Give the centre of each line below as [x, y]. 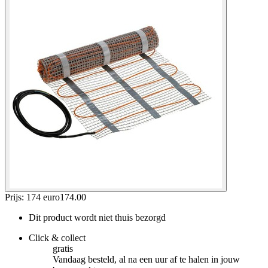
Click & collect [57, 237]
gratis [63, 248]
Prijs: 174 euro [32, 197]
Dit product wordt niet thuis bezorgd [97, 217]
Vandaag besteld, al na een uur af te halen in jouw [146, 259]
